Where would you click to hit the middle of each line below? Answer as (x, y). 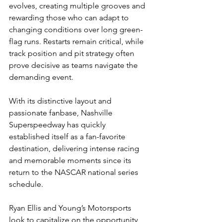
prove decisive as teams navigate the (74, 65)
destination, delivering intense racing (75, 148)
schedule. (26, 184)
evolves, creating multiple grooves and (78, 6)
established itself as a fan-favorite (68, 137)
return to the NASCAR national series (75, 172)
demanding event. (41, 77)
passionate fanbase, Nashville (62, 113)
